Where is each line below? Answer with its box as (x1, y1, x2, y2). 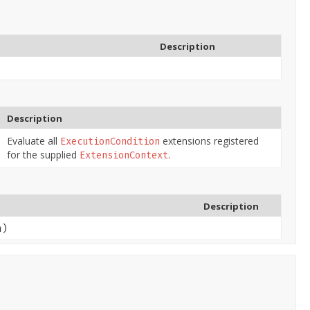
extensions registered (160, 134, 259, 147)
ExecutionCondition (60, 135, 160, 147)
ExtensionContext (80, 149, 168, 161)
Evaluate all (7, 134, 60, 147)
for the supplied (7, 147, 80, 161)
